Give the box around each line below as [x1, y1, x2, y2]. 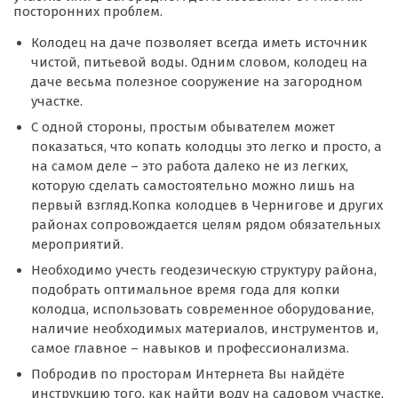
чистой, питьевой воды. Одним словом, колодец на [31, 53, 368, 70]
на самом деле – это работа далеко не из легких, [31, 157, 348, 174]
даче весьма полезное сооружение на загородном [31, 73, 362, 90]
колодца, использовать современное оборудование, [31, 300, 374, 317]
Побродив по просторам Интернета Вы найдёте [31, 365, 345, 382]
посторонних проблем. [13, 3, 163, 20]
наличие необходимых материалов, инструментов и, [31, 320, 378, 337]
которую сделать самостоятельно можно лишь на [31, 177, 355, 194]
